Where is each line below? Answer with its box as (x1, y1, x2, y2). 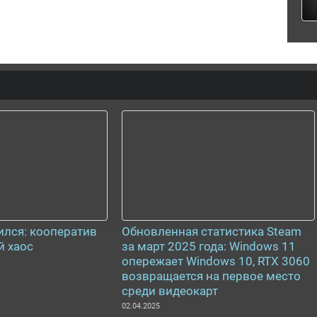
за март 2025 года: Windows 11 (122, 239, 296, 253)
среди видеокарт (122, 284, 218, 298)
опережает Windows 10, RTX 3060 (122, 254, 310, 268)
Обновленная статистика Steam (122, 224, 301, 238)
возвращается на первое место (122, 269, 301, 283)
